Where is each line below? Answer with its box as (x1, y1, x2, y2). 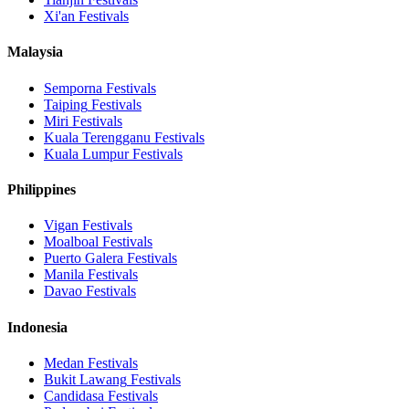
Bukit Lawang (44, 371, 127, 387)
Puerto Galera (44, 250, 123, 267)
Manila (44, 267, 84, 283)
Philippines (7, 181, 76, 197)
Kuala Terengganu (44, 129, 151, 145)
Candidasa (44, 387, 104, 404)
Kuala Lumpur (44, 145, 129, 162)
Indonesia (7, 319, 68, 335)
